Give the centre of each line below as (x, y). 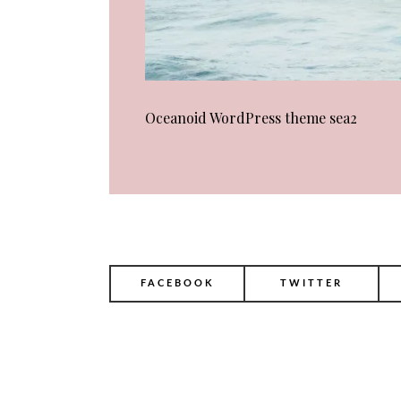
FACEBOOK (177, 284)
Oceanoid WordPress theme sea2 (251, 118)
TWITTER (311, 284)
